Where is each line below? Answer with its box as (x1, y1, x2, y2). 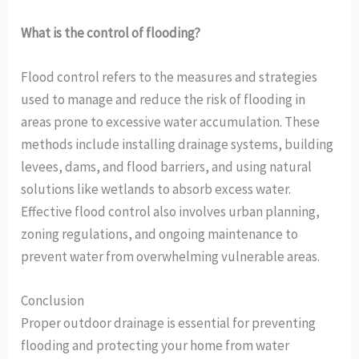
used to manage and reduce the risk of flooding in (21, 90, 306, 108)
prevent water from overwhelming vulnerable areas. (21, 247, 321, 265)
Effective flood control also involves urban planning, (21, 202, 321, 220)
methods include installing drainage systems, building (21, 135, 334, 153)
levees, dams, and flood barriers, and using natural (21, 157, 313, 175)
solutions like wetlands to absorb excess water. (21, 179, 292, 198)
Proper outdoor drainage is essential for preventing (21, 314, 317, 333)
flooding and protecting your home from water (21, 337, 290, 355)
